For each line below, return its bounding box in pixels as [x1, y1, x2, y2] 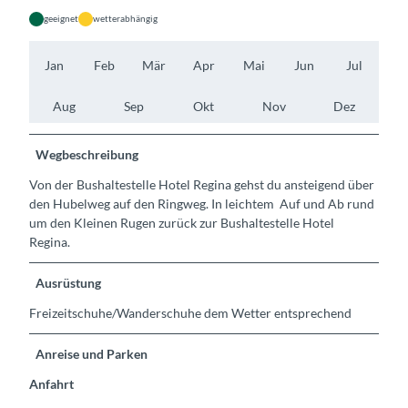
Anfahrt [29, 376, 74, 393]
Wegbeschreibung [36, 147, 139, 163]
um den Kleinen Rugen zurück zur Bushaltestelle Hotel [29, 215, 334, 231]
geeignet [44, 13, 78, 25]
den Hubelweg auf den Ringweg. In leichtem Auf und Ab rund [29, 196, 374, 212]
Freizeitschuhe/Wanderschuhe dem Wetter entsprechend [29, 305, 352, 321]
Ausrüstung [36, 275, 102, 291]
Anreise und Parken [36, 346, 148, 362]
